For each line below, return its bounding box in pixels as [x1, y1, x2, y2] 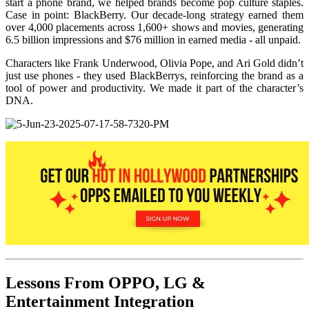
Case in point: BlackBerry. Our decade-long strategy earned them [6, 9, 303, 21]
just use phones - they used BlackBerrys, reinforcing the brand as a [6, 70, 303, 82]
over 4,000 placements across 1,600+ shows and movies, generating [6, 21, 303, 34]
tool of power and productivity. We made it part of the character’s [6, 82, 303, 94]
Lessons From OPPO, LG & [6, 273, 206, 292]
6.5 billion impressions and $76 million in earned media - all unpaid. [6, 34, 301, 46]
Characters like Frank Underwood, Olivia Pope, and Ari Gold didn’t [6, 57, 303, 70]
